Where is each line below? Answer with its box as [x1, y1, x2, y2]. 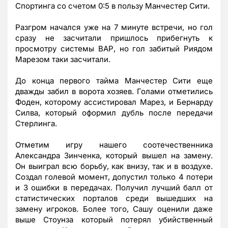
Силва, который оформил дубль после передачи [15, 107, 213, 118]
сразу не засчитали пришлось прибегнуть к [15, 33, 213, 43]
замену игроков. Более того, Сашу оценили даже [15, 204, 213, 214]
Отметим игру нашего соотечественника [15, 139, 213, 150]
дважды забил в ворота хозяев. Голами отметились [15, 86, 213, 96]
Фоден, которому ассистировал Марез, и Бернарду [15, 97, 213, 107]
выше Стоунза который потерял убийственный [15, 214, 213, 224]
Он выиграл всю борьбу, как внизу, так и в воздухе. [15, 161, 213, 171]
